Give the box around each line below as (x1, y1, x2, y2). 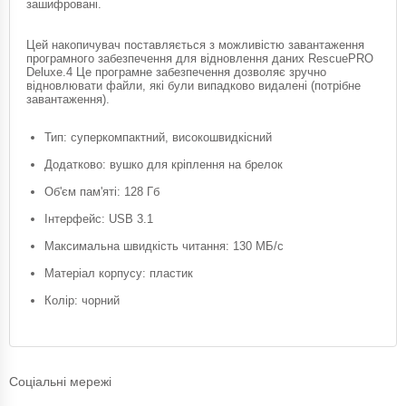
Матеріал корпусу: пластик (44, 266, 193, 280)
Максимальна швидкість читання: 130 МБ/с (44, 238, 284, 253)
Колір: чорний (44, 293, 120, 307)
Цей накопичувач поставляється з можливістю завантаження (26, 37, 364, 52)
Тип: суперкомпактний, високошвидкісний (44, 130, 272, 144)
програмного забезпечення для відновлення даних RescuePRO (26, 51, 373, 65)
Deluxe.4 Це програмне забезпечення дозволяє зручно (26, 64, 326, 79)
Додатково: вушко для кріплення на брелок (44, 157, 283, 171)
